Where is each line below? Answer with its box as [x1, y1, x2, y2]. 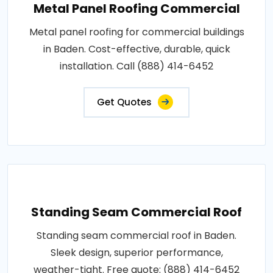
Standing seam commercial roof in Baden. [37, 228, 236, 243]
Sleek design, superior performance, [50, 245, 223, 260]
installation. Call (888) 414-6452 [60, 58, 213, 73]
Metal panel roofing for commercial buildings [29, 24, 244, 39]
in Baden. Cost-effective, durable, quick [43, 41, 230, 56]
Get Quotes [97, 95, 152, 108]
